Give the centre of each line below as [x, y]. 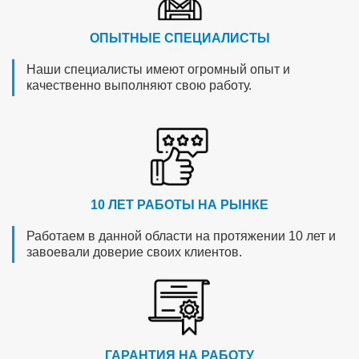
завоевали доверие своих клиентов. [134, 252]
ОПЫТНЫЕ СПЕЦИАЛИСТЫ [179, 38]
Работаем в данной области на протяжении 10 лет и [181, 236]
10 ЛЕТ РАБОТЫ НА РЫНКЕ [179, 205]
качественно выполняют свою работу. [139, 86]
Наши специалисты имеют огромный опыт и [158, 70]
